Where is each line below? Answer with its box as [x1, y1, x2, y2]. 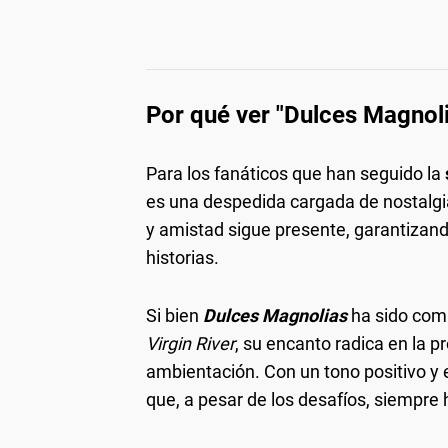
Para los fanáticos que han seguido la [146, 162, 445, 184]
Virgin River [146, 332, 235, 354]
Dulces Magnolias [203, 304, 347, 326]
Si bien [146, 304, 203, 326]
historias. [146, 246, 219, 268]
